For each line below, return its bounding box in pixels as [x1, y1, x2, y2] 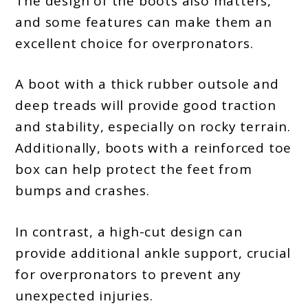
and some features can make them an [15, 12, 272, 31]
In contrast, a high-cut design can [15, 222, 243, 241]
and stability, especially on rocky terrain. [15, 118, 291, 136]
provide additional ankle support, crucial [15, 243, 291, 262]
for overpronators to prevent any [15, 265, 242, 283]
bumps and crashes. [15, 181, 150, 200]
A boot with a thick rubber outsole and [15, 75, 279, 93]
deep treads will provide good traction [15, 96, 276, 115]
